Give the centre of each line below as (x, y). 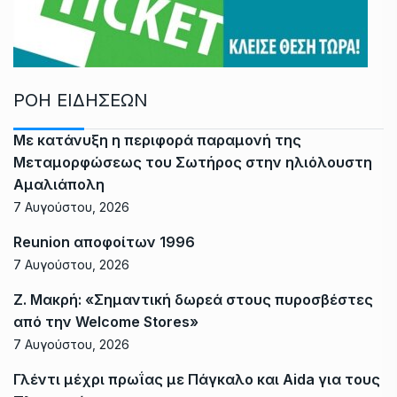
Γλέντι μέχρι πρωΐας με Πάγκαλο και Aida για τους (197, 379)
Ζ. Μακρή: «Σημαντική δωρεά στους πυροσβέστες (193, 299)
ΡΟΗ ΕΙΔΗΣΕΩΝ (81, 100)
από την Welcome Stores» (106, 321)
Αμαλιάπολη (59, 184)
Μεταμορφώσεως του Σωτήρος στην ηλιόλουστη (193, 162)
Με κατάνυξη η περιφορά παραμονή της (157, 140)
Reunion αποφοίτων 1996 (104, 241)
